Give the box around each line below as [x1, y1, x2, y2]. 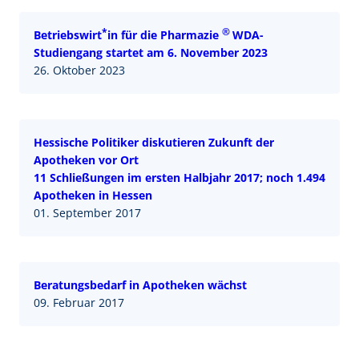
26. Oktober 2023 [34, 62, 125, 78]
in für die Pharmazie [107, 26, 222, 42]
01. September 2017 [34, 204, 141, 220]
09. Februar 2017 [34, 294, 124, 310]
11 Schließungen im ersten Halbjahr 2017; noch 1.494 [34, 169, 325, 185]
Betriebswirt [34, 26, 102, 42]
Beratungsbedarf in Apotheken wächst [34, 276, 247, 292]
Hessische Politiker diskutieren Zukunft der [34, 134, 274, 150]
